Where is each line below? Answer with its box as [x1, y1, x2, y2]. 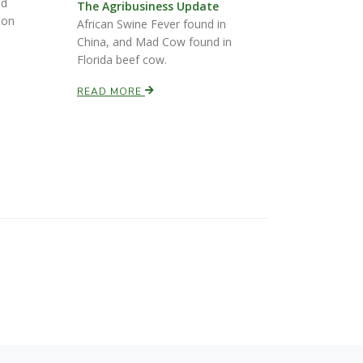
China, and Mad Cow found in [77, 34, 232, 49]
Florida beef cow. [77, 52, 167, 67]
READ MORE [77, 85, 145, 98]
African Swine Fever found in [77, 16, 226, 32]
